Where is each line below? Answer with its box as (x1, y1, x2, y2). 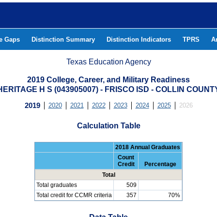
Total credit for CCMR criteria (36, 192, 112, 199)
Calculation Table (77, 121, 140, 130)
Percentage (144, 161, 176, 168)
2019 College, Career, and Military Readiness (27, 76, 190, 84)
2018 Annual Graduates (115, 144, 180, 151)
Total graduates (36, 182, 77, 189)
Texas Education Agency (66, 58, 151, 66)
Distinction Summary (31, 36, 95, 43)
